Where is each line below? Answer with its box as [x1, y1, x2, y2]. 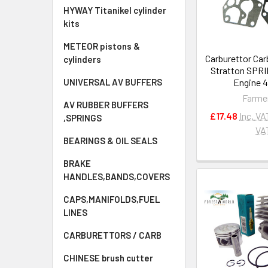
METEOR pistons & [63, 41, 140, 51]
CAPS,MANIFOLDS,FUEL [63, 194, 160, 205]
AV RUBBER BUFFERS [63, 99, 148, 110]
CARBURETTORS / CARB [63, 230, 162, 240]
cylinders [63, 54, 101, 65]
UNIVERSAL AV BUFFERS [63, 77, 162, 87]
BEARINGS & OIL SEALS [63, 135, 157, 146]
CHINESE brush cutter [63, 252, 153, 263]
